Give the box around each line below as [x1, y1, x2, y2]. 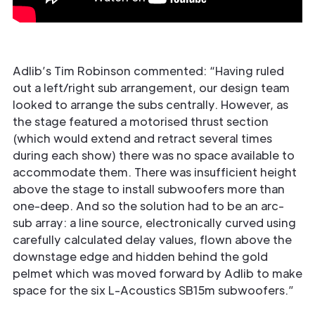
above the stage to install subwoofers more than [13, 181, 285, 197]
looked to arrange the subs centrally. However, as [13, 97, 288, 112]
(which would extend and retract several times [13, 131, 272, 146]
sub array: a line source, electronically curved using [13, 215, 296, 231]
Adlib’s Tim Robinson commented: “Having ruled [13, 63, 284, 79]
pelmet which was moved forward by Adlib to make [13, 266, 302, 281]
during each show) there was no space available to [13, 148, 295, 163]
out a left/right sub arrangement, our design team [13, 80, 290, 96]
